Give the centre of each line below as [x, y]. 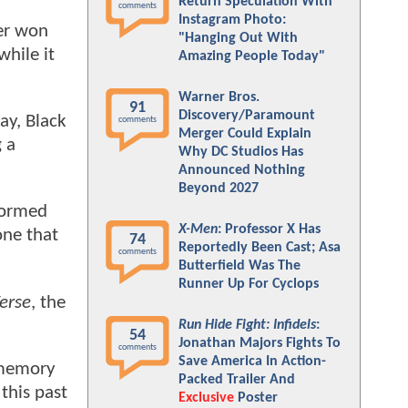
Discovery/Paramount [247, 116]
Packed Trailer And [237, 380]
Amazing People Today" [252, 56]
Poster [256, 398]
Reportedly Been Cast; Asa [260, 248]
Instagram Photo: [232, 20]
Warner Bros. [219, 97]
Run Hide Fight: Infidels [247, 325]
